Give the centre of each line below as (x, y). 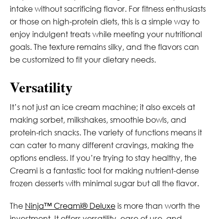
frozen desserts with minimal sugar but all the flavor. (104, 183)
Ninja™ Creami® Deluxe (70, 206)
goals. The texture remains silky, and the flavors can (104, 47)
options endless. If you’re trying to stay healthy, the (103, 158)
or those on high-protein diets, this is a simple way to (105, 21)
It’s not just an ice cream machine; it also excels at (102, 107)
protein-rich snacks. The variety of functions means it (106, 132)
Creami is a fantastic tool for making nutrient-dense (104, 170)
